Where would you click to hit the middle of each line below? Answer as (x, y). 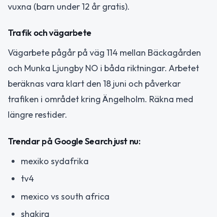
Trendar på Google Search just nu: (74, 141)
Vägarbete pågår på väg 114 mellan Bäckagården (104, 53)
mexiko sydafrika (55, 161)
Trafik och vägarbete (50, 33)
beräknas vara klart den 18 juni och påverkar (94, 84)
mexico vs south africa (65, 196)
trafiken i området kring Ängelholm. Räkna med (101, 99)
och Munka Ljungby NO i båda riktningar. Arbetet (103, 68)
